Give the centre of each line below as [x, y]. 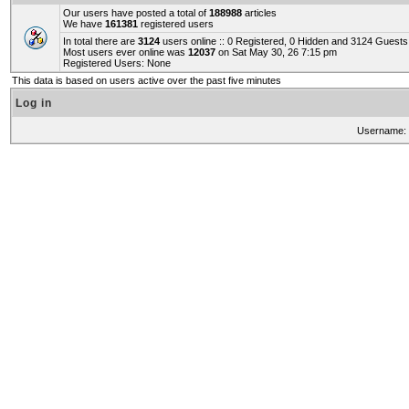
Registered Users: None [117, 63]
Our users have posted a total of [136, 13]
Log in [34, 103]
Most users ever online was [126, 52]
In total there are [100, 41]
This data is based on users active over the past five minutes [147, 80]
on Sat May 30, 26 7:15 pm [276, 52]
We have [84, 24]
